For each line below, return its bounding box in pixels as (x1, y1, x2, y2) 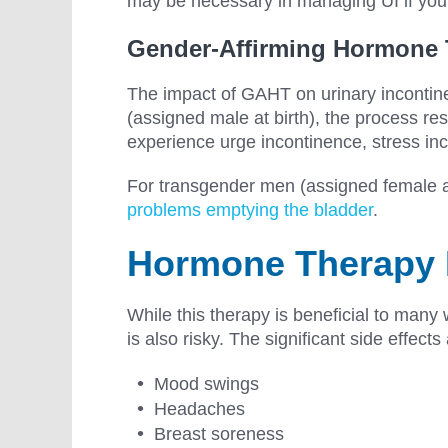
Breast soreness (154, 424, 284, 445)
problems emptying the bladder (127, 200, 373, 221)
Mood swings (154, 374, 259, 395)
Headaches (154, 399, 245, 420)
